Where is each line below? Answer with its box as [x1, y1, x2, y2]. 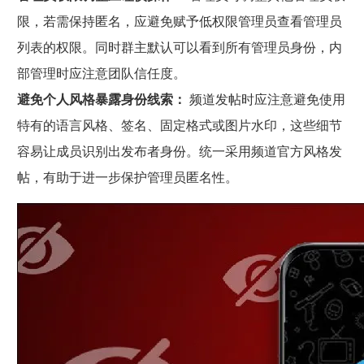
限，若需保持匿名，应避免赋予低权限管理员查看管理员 [16, 12, 342, 31]
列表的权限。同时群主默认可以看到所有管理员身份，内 [16, 38, 342, 57]
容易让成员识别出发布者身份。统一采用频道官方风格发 [16, 142, 342, 161]
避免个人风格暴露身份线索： [16, 90, 186, 109]
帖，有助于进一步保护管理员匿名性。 [16, 168, 238, 187]
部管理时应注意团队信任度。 [16, 64, 186, 83]
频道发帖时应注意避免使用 [185, 90, 345, 109]
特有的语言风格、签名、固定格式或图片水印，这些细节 [16, 116, 342, 135]
